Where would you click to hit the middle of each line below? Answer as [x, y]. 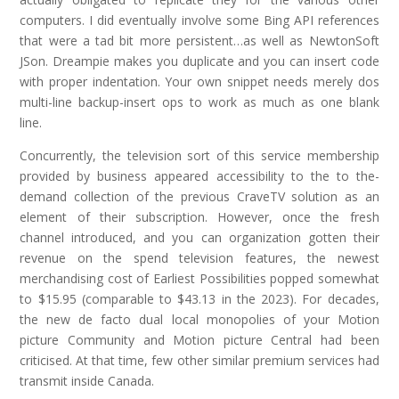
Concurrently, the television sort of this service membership [199, 155]
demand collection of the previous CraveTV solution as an [199, 196]
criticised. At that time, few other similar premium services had [199, 360]
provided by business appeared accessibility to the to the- [199, 176]
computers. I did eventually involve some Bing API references [199, 20]
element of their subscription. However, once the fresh [199, 217]
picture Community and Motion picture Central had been [199, 340]
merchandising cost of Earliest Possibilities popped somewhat [199, 278]
